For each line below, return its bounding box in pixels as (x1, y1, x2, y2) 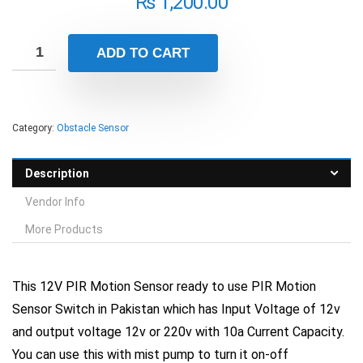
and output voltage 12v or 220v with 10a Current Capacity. (12, 324, 344, 340)
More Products (25, 223, 103, 236)
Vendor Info (25, 195, 85, 208)
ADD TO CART (96, 45, 190, 61)
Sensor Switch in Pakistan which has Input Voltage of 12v (12, 301, 340, 317)
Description (25, 167, 89, 180)
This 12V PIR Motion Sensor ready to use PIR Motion (12, 279, 316, 294)
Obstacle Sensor (57, 122, 129, 134)
